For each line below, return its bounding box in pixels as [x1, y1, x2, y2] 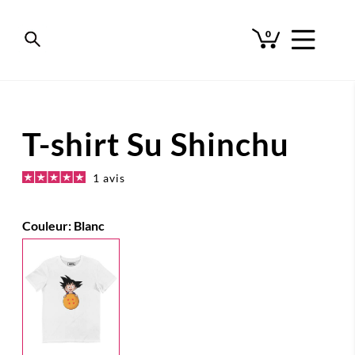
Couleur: [22, 218, 74, 233]
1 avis [93, 171, 125, 185]
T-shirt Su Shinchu [22, 125, 289, 163]
